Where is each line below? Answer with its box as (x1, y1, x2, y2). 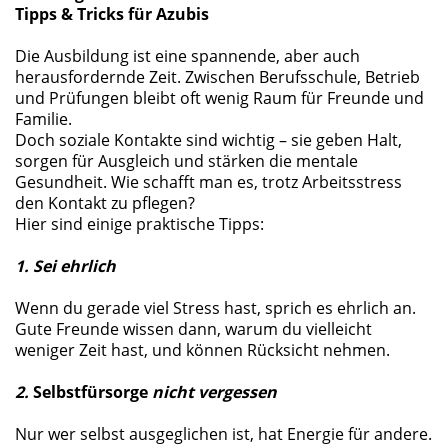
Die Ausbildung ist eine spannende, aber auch (15, 45, 360, 67)
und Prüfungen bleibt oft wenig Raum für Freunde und (15, 87, 424, 109)
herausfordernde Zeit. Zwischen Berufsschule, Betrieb (15, 66, 420, 88)
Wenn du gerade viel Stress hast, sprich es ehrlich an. (15, 297, 416, 319)
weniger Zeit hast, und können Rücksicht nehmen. (15, 339, 394, 361)
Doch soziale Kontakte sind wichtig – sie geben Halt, (15, 129, 402, 151)
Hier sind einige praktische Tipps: (15, 213, 264, 235)
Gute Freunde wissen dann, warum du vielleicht (15, 318, 372, 340)
